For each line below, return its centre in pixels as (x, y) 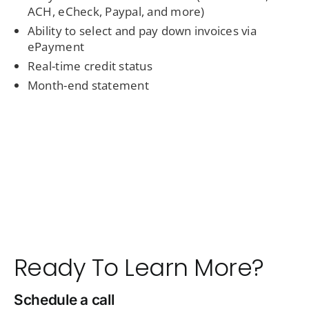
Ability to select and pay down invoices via (142, 31)
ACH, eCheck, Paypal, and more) (116, 12)
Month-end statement (88, 86)
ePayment (56, 47)
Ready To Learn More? (139, 268)
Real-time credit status (90, 66)
